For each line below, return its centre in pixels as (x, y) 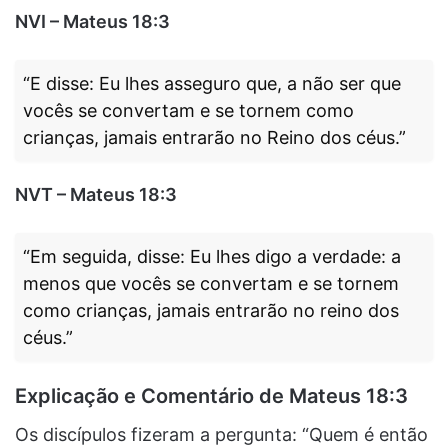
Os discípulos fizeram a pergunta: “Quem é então (221, 434)
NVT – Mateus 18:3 (96, 194)
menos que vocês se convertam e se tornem (211, 283)
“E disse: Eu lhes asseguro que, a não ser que (212, 83)
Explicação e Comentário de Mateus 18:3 (211, 395)
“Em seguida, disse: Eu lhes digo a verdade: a (212, 256)
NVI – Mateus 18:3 (92, 21)
